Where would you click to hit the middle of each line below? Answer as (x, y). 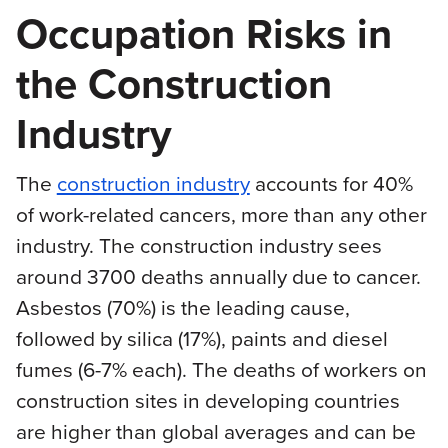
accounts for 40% (331, 183)
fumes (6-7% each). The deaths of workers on (221, 369)
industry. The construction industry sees (198, 245)
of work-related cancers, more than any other (221, 214)
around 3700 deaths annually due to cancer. (218, 276)
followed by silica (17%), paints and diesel (201, 338)
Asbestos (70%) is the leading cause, (182, 307)
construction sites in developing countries (207, 400)
